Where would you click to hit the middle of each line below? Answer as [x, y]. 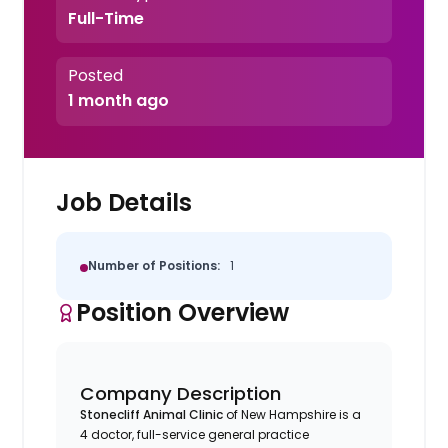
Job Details [124, 202]
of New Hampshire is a [292, 414]
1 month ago [118, 101]
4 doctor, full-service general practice [195, 434]
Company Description [181, 393]
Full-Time [105, 18]
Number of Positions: [154, 265]
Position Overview [183, 312]
